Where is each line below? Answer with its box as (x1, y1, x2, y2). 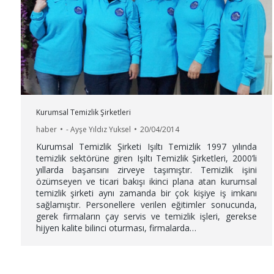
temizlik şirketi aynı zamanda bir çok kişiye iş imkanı (35, 187, 257, 199)
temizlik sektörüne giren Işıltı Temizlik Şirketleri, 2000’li (35, 152, 257, 164)
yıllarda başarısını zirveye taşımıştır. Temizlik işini (35, 163, 257, 176)
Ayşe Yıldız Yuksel (70, 124, 131, 135)
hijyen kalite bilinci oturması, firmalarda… (35, 221, 196, 234)
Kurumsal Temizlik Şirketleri (35, 106, 131, 117)
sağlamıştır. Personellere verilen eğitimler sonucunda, (35, 198, 257, 210)
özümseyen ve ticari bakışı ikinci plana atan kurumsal (35, 175, 257, 187)
